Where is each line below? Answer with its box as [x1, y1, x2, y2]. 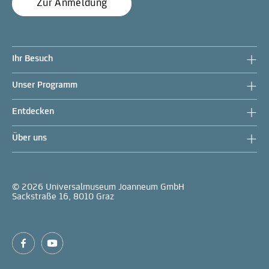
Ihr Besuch [12, 53, 53, 64]
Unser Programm [12, 80, 77, 90]
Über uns [12, 133, 47, 143]
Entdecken [12, 106, 54, 116]
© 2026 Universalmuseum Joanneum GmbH [12, 182, 184, 192]
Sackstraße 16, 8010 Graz [12, 192, 114, 202]
